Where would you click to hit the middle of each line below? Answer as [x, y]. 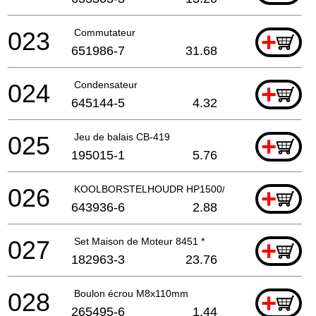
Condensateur [106, 84]
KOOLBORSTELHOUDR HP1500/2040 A [165, 189]
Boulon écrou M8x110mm [131, 293]
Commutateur [105, 32]
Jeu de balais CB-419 [122, 136]
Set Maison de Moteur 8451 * [139, 241]
